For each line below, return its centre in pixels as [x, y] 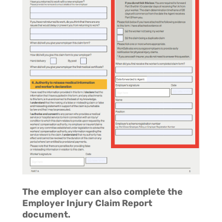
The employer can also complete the [102, 192]
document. [46, 215]
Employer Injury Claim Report [87, 203]
